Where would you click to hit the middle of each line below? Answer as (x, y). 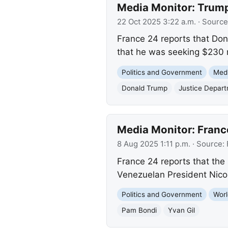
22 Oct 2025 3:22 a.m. (156, 22)
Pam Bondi (139, 210)
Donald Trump (144, 88)
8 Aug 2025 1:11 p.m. (153, 144)
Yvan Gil (181, 210)
